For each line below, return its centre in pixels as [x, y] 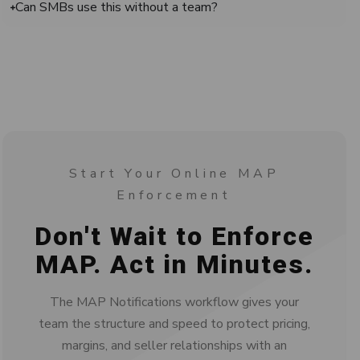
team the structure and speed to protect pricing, [174, 323]
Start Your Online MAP [174, 173]
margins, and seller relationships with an [174, 345]
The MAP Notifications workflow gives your [174, 302]
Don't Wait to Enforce [174, 236]
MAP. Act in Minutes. [174, 264]
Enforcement [174, 195]
